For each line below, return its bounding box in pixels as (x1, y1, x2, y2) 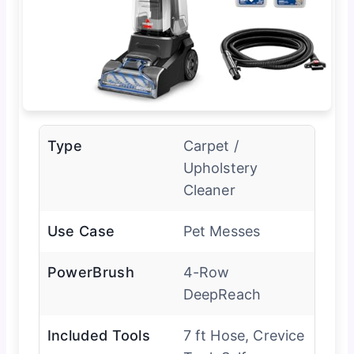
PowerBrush (47, 264, 134, 281)
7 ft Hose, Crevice (183, 327, 305, 345)
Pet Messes (183, 223, 261, 240)
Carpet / (183, 137, 239, 155)
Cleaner (183, 182, 235, 199)
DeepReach (183, 286, 262, 303)
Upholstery (183, 160, 258, 177)
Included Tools (47, 327, 151, 345)
